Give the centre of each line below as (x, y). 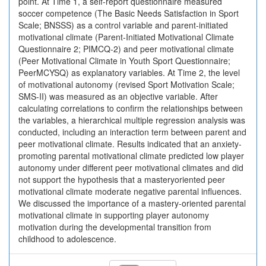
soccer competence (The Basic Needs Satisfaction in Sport (129, 13)
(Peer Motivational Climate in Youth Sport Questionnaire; (124, 61)
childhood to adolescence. (67, 239)
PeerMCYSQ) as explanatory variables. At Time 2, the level (129, 72)
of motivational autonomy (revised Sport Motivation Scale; (126, 84)
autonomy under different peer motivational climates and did (131, 167)
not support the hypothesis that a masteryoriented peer (122, 179)
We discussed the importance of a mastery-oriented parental (132, 203)
